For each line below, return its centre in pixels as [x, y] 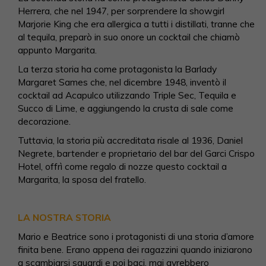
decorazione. [44, 121]
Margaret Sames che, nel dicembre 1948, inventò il [122, 82]
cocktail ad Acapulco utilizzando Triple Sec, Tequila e [127, 95]
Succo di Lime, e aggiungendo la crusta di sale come [126, 108]
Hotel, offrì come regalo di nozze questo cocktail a [122, 167]
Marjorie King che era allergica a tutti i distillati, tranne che [136, 24]
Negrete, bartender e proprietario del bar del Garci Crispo [136, 153]
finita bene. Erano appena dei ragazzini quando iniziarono [135, 250]
